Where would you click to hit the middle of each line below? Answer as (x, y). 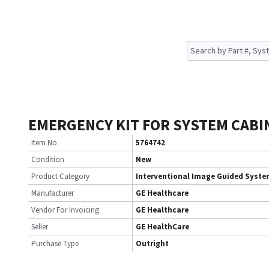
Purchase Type (55, 243)
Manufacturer (53, 193)
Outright (152, 243)
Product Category (60, 176)
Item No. (45, 143)
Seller (40, 227)
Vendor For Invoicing (65, 210)
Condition (48, 159)
